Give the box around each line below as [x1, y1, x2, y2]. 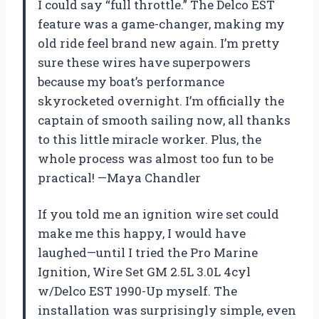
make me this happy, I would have [38, 225, 246, 242]
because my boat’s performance [38, 73, 224, 90]
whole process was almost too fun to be [38, 150, 273, 167]
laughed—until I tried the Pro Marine [38, 244, 258, 261]
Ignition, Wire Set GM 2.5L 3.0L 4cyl [38, 263, 251, 281]
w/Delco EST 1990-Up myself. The [38, 283, 237, 300]
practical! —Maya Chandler [38, 169, 201, 187]
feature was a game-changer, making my [38, 16, 285, 33]
